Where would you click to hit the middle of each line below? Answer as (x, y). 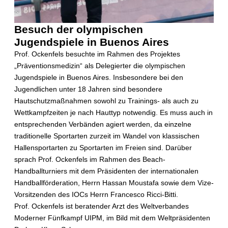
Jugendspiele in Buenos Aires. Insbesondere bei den (99, 77)
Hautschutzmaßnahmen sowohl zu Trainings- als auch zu (106, 101)
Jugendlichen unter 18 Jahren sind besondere (88, 89)
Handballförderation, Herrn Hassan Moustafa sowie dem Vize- (114, 183)
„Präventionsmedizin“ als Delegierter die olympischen (100, 66)
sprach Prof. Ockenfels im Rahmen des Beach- (90, 159)
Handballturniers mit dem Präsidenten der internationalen (106, 171)
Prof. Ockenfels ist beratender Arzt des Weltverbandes (102, 206)
